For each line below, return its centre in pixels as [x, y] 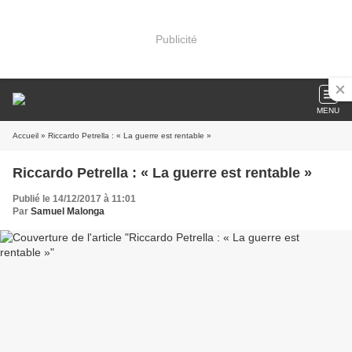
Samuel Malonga [68, 211]
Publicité [176, 39]
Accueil [26, 136]
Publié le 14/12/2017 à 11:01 [74, 199]
